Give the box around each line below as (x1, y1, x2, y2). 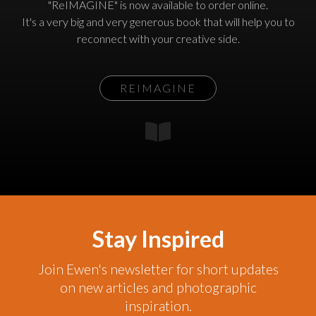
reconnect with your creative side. (76, 31, 240, 45)
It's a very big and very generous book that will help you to (21, 14, 295, 28)
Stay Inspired (92, 224, 224, 253)
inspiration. (124, 297, 192, 314)
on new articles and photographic (59, 279, 257, 296)
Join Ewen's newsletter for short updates (37, 260, 279, 277)
